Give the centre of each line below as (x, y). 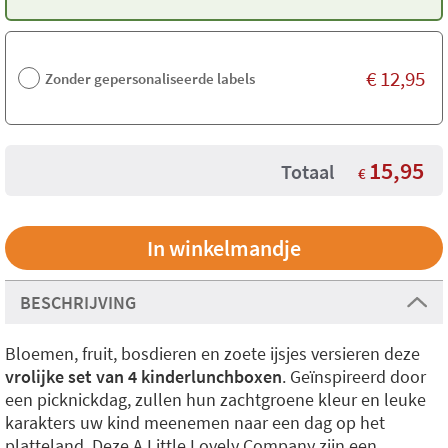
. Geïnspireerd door (354, 376)
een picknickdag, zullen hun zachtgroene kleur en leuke (215, 399)
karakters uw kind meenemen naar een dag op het (195, 422)
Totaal (307, 171)
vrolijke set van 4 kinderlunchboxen (143, 376)
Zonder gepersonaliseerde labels (150, 78)
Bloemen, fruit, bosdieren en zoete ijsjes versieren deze (212, 353)
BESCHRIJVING (78, 302)
